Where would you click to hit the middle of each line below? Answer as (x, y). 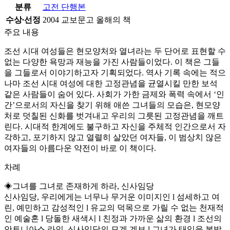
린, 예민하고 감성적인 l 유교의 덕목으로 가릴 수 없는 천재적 (114, 208)
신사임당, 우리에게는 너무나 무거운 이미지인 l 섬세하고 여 (112, 197)
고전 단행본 (64, 7)
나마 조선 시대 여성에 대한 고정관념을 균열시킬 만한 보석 (111, 84)
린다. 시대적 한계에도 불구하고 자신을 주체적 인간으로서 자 (115, 127)
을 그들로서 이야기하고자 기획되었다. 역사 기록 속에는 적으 (115, 73)
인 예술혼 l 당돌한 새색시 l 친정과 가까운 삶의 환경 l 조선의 (113, 219)
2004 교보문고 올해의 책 (87, 20)
